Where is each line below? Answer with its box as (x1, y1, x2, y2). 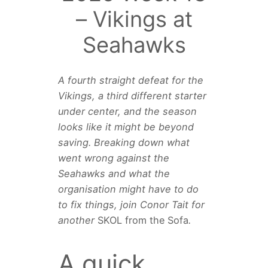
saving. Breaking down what (57, 136, 190, 148)
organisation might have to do (57, 182, 199, 195)
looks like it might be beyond (57, 120, 194, 133)
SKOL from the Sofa (97, 214, 188, 226)
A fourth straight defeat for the (57, 74, 203, 86)
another (57, 214, 98, 226)
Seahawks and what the (57, 167, 170, 179)
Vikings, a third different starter (57, 89, 206, 102)
